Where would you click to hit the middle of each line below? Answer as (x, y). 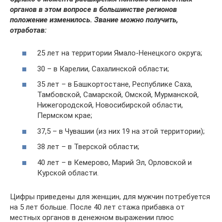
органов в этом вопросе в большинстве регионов (93, 9)
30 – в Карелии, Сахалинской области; (103, 69)
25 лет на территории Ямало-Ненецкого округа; (120, 53)
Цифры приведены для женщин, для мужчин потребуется (110, 196)
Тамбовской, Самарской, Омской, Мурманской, (118, 95)
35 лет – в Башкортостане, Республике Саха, (115, 84)
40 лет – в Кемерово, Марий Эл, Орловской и (114, 162)
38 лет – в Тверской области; (88, 147)
